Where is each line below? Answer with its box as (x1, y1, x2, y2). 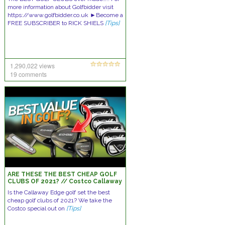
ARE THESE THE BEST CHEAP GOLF (7, 171, 117, 178)
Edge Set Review (7, 185, 62, 192)
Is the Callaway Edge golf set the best (7, 189, 110, 196)
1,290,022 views (10, 61, 55, 70)
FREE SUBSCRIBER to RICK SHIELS (7, 20, 105, 27)
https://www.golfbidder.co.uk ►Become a (7, 12, 123, 19)
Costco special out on (7, 205, 66, 212)
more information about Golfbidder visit (7, 4, 114, 11)
